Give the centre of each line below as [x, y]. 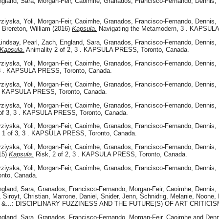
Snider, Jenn [118, 196]
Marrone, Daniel [75, 196]
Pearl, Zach [39, 43]
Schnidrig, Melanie [166, 196]
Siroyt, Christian [26, 196]
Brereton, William [26, 29]
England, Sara [80, 43]
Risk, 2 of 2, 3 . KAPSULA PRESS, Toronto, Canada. [110, 154]
